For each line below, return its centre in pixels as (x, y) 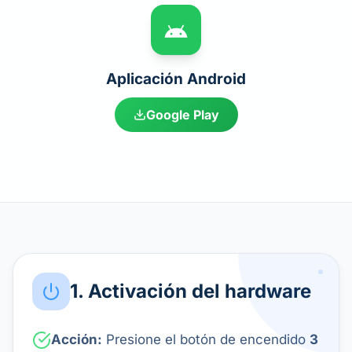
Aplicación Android (176, 79)
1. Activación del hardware (191, 291)
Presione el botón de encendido (208, 339)
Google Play (182, 114)
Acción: (77, 339)
